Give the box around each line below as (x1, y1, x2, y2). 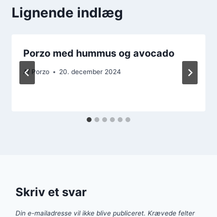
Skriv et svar (15, 185, 87, 200)
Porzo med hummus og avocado (23, 47, 174, 59)
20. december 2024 (59, 68, 122, 76)
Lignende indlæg (12, 4, 123, 21)
